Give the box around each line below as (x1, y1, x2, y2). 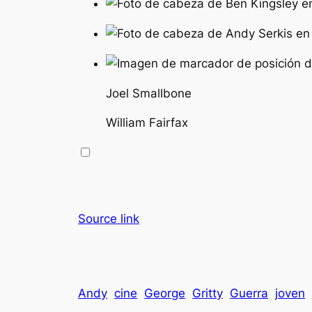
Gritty (192, 286, 223, 300)
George (144, 286, 185, 300)
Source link (78, 212, 139, 226)
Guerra (230, 286, 268, 300)
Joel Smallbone (106, 86, 192, 100)
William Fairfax (106, 116, 188, 130)
